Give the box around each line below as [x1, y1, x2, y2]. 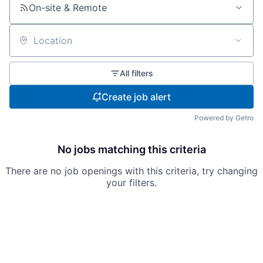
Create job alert [102, 91, 171, 103]
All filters [119, 68, 153, 78]
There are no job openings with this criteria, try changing [5, 165, 258, 177]
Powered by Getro [194, 113, 254, 122]
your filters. [106, 177, 157, 188]
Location [9, 39, 48, 52]
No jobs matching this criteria [57, 143, 206, 156]
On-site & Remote [29, 2, 107, 14]
